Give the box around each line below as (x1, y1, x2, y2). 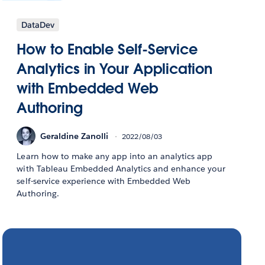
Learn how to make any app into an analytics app (17, 151, 213, 162)
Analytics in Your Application (17, 60, 212, 79)
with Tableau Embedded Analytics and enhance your (17, 163, 226, 174)
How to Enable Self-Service (17, 40, 198, 59)
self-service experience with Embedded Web (17, 176, 191, 187)
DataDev (21, 20, 55, 31)
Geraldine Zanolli (40, 130, 109, 141)
